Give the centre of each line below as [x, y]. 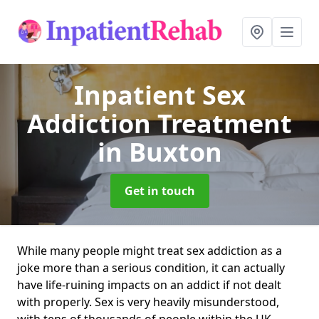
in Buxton [159, 152]
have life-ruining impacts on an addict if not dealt [149, 285]
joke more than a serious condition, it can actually [151, 268]
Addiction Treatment [159, 124]
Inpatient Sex [159, 95]
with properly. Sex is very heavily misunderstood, [148, 302]
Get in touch [159, 191]
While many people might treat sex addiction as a [150, 251]
